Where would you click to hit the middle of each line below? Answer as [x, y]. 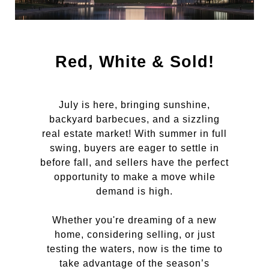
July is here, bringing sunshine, [134, 105]
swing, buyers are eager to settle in [134, 148]
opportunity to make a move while [134, 177]
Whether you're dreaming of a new [134, 220]
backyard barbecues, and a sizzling [134, 119]
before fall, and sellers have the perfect [134, 162]
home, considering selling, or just [134, 234]
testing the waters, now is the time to [134, 249]
